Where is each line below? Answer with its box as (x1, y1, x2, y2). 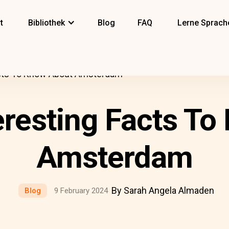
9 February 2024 (54, 186, 108, 195)
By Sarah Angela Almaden (111, 185, 214, 196)
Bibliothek (28, 18, 65, 28)
